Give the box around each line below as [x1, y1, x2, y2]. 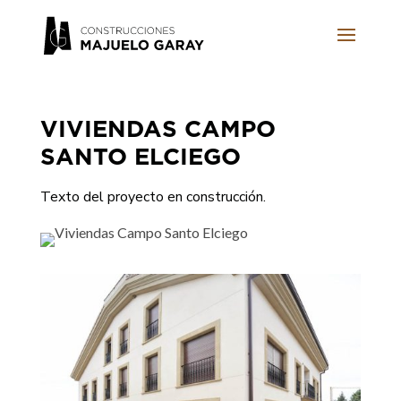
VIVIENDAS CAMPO [39, 115, 276, 141]
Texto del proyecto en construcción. [39, 187, 266, 207]
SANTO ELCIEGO [39, 143, 241, 168]
